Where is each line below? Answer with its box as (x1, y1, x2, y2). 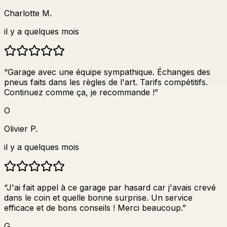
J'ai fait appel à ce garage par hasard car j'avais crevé (7, 182, 216, 193)
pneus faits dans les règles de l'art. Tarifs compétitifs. (4, 77, 208, 87)
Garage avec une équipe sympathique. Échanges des (8, 66, 210, 77)
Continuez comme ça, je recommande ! (4, 87, 155, 97)
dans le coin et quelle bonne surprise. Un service (4, 192, 193, 203)
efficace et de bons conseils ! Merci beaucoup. (4, 202, 182, 213)
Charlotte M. (4, 8, 52, 18)
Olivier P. (4, 123, 37, 134)
